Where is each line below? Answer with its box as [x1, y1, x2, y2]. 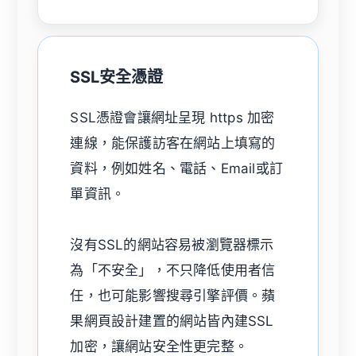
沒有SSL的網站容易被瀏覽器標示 [70, 236, 274, 253]
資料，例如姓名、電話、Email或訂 [70, 160, 284, 176]
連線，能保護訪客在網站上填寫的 [70, 134, 276, 151]
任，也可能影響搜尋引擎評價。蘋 [70, 287, 276, 304]
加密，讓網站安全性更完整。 [70, 338, 249, 354]
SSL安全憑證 [70, 67, 164, 87]
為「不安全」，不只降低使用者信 [70, 261, 276, 278]
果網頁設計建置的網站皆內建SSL [70, 312, 274, 329]
